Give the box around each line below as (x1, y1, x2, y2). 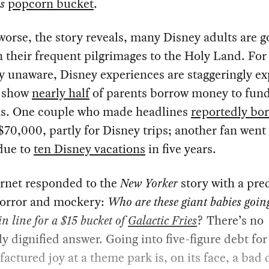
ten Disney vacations (33, 140, 145, 159)
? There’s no (196, 211, 264, 229)
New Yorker (119, 174, 178, 192)
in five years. (145, 140, 216, 159)
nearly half (31, 84, 89, 103)
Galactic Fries (127, 211, 197, 229)
